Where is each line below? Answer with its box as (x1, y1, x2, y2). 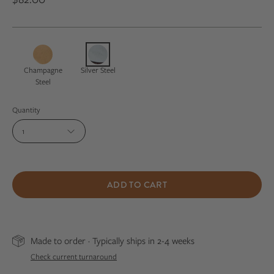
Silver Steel (80, 64, 116, 76)
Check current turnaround (31, 250, 117, 262)
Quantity (12, 105, 40, 116)
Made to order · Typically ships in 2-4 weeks (31, 234, 194, 248)
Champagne (23, 64, 62, 76)
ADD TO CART (107, 179, 167, 191)
